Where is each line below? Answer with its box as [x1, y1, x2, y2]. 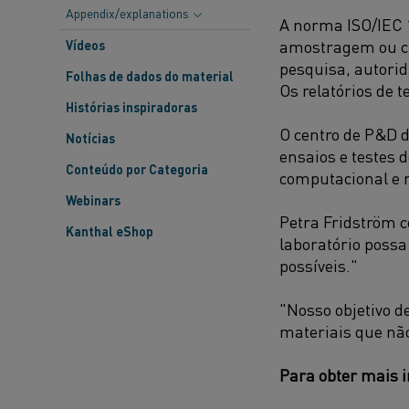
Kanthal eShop [66, 222, 153, 240]
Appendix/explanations [66, 4, 189, 22]
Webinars [66, 191, 121, 209]
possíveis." [279, 254, 358, 277]
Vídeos [66, 36, 105, 54]
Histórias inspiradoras [66, 98, 197, 116]
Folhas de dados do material [66, 67, 234, 85]
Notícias [66, 129, 115, 147]
